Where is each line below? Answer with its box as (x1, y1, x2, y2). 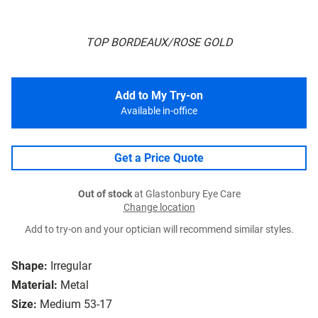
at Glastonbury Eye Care (131, 188, 241, 201)
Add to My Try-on (115, 89, 203, 103)
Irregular (50, 259, 92, 273)
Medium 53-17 (40, 297, 112, 312)
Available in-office (121, 105, 197, 118)
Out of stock (77, 188, 132, 201)
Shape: (11, 259, 48, 273)
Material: (11, 278, 57, 292)
